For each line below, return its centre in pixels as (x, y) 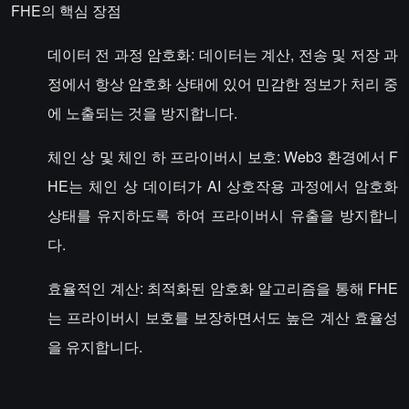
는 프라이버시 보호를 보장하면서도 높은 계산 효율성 (223, 317)
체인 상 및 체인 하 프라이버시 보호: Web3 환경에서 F (223, 157)
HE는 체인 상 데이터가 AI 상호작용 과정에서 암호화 (223, 186)
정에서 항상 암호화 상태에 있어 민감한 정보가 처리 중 (223, 84)
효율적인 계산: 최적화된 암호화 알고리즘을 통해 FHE (223, 288)
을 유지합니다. (95, 346)
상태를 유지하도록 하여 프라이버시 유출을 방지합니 (223, 215)
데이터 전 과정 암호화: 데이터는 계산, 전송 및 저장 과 (223, 54)
